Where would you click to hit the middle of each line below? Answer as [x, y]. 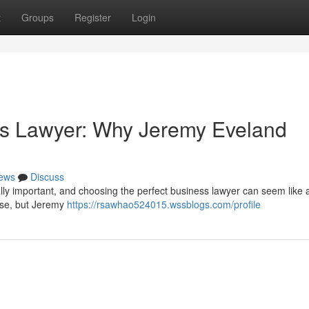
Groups [38, 17]
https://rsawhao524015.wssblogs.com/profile [164, 204]
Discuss [47, 177]
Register [93, 17]
